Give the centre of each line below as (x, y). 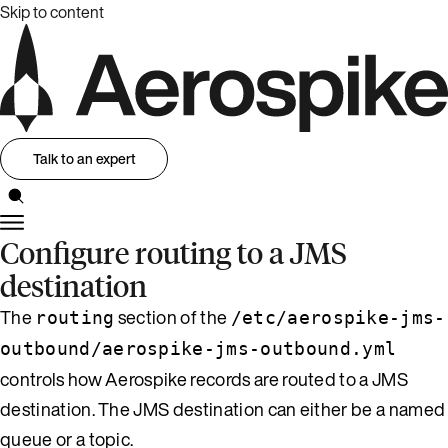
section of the (172, 316)
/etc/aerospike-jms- (338, 317)
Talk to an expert (84, 159)
